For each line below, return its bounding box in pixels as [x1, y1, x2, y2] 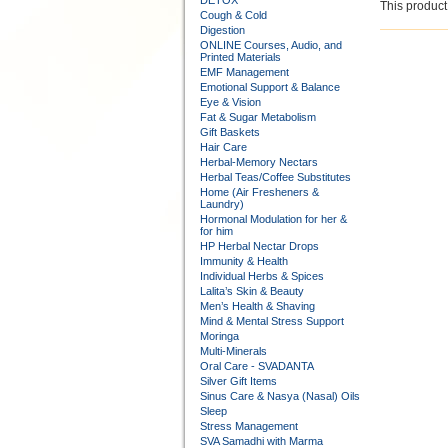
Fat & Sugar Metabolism [199, 111, 316, 123]
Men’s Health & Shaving [199, 300, 315, 312]
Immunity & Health [199, 255, 288, 267]
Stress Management [199, 420, 298, 432]
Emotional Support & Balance [199, 81, 340, 93]
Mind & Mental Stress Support [199, 315, 344, 327]
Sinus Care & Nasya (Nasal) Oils [199, 390, 360, 402]
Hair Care [199, 141, 247, 153]
